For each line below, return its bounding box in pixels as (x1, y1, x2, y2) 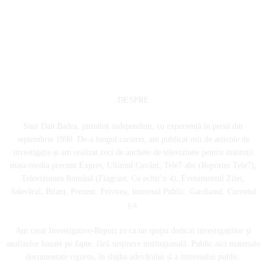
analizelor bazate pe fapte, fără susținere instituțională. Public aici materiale (6, 239, 260, 248)
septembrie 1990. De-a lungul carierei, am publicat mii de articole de (17, 134, 249, 144)
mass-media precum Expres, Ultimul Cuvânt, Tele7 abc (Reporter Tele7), (9, 160, 256, 170)
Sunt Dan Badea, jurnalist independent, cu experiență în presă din (23, 121, 243, 131)
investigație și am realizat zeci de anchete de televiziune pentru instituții (12, 147, 254, 157)
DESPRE (117, 95, 149, 104)
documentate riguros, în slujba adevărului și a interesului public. (25, 252, 241, 261)
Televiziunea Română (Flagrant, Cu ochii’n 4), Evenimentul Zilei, (21, 173, 245, 183)
